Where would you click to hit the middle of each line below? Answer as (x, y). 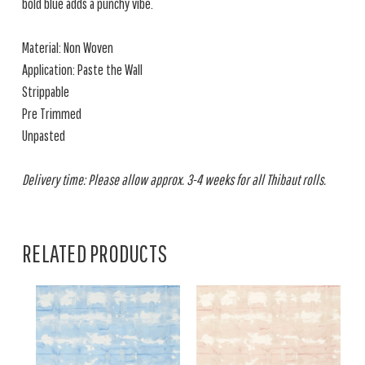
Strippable (46, 92)
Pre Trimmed (52, 114)
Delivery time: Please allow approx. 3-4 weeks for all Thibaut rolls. (174, 180)
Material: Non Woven (68, 48)
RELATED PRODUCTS (95, 253)
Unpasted (44, 136)
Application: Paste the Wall (82, 70)
